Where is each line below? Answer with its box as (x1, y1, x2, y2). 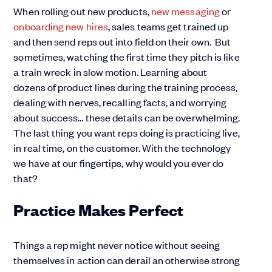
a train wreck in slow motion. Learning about (13, 65, 207, 79)
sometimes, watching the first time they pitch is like (13, 50, 240, 64)
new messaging (151, 4, 220, 18)
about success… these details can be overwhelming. (13, 110, 240, 124)
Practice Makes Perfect (13, 199, 184, 220)
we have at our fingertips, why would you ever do (13, 156, 224, 170)
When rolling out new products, (13, 4, 151, 18)
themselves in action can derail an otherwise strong (13, 253, 240, 267)
